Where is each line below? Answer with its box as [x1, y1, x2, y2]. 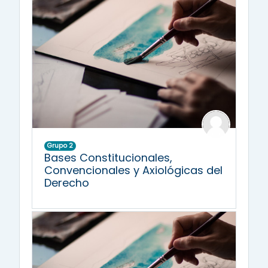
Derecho [44, 175, 89, 191]
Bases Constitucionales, [44, 150, 172, 166]
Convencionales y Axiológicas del [44, 163, 223, 178]
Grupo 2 [47, 141, 74, 151]
